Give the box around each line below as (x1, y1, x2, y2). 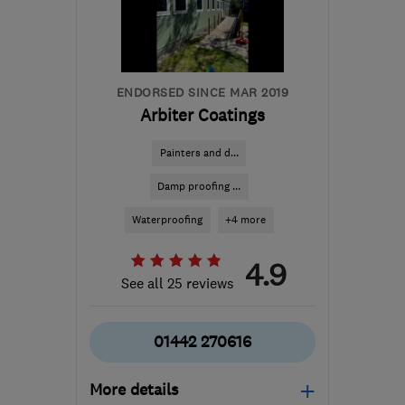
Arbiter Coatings (140, 105, 265, 126)
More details (89, 380, 178, 400)
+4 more (225, 212, 266, 227)
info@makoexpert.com (126, 11, 271, 29)
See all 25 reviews (121, 274, 234, 292)
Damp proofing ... (157, 179, 240, 193)
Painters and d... (159, 146, 239, 160)
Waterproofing (132, 212, 202, 227)
